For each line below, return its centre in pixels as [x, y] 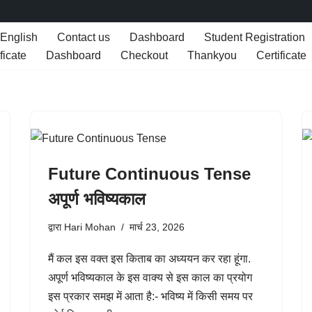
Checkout [144, 55]
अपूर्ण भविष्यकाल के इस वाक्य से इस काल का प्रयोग [150, 278]
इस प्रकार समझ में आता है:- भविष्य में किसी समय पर [150, 296]
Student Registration [255, 37]
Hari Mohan [90, 227]
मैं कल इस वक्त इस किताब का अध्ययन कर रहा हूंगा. [149, 259]
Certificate [281, 55]
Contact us [84, 37]
